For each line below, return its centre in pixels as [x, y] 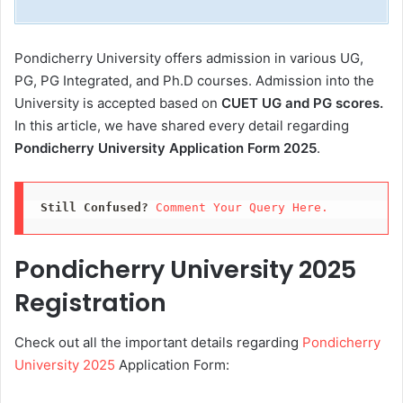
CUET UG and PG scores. [302, 103]
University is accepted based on [118, 103]
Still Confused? [94, 208]
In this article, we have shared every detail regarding [182, 125]
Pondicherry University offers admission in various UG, [189, 58]
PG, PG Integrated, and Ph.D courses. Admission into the [194, 80]
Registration [90, 302]
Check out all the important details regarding [158, 343]
